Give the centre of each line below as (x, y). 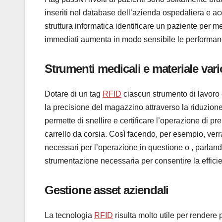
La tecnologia (69, 216)
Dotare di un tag (74, 94)
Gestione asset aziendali (107, 190)
